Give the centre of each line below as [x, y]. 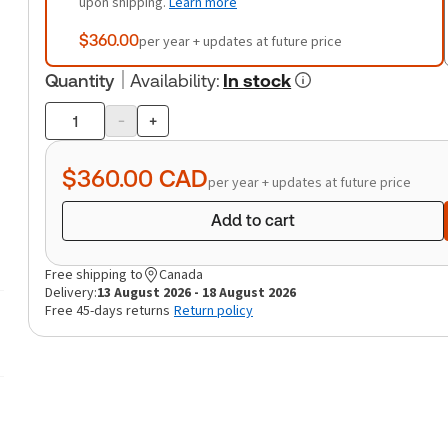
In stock [257, 80]
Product [73, 132]
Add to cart [253, 220]
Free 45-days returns [107, 310]
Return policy [213, 310]
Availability [173, 80]
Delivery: [71, 292]
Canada [181, 274]
